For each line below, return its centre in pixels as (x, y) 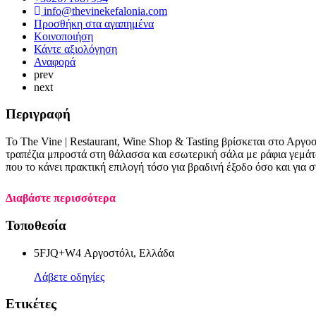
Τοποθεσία (36, 225)
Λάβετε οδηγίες (69, 276)
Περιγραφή (38, 114)
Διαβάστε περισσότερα (61, 198)
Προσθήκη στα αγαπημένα (94, 23)
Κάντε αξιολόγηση (75, 49)
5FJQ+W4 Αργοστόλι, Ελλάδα (104, 253)
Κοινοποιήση (63, 36)
